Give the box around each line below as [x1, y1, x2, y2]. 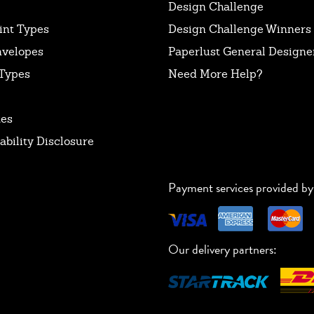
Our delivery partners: [168, 239, 277, 259]
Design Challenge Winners [168, 21, 311, 36]
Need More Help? [168, 66, 263, 81]
